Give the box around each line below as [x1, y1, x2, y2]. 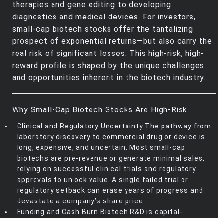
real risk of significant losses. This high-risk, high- [12, 49, 204, 58]
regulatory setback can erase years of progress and [17, 186, 203, 195]
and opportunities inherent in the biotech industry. [12, 73, 206, 83]
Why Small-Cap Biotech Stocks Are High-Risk [12, 105, 187, 115]
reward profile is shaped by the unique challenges [12, 61, 204, 71]
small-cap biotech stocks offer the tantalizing [12, 24, 193, 34]
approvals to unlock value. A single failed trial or [17, 176, 188, 184]
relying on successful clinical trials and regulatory [17, 165, 196, 173]
